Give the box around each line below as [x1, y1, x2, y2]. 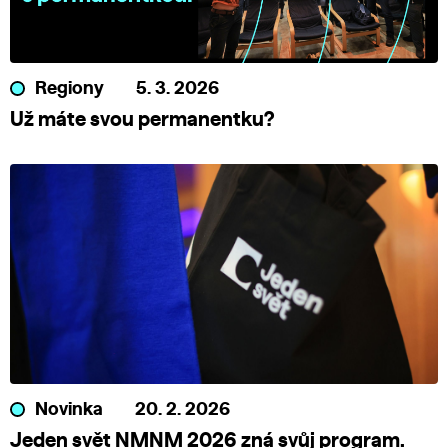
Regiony [35, 80, 104, 99]
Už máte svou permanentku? [10, 110, 274, 131]
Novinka [35, 401, 103, 420]
